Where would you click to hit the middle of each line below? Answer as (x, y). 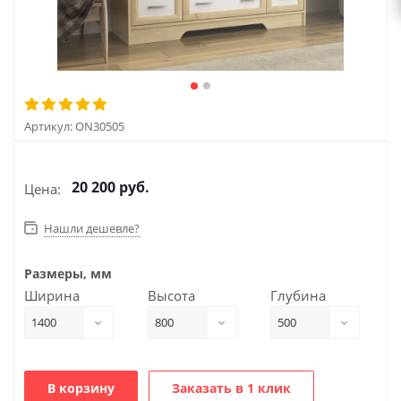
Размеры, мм (68, 273)
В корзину (81, 388)
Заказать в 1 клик (231, 388)
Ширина (52, 295)
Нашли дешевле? (92, 228)
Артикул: (48, 126)
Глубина (298, 295)
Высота (171, 295)
